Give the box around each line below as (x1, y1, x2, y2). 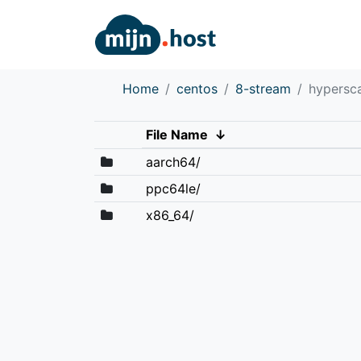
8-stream (235, 80, 291, 97)
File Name (145, 126, 208, 143)
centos (176, 80, 218, 97)
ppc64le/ (145, 180, 201, 197)
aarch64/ (145, 153, 201, 170)
